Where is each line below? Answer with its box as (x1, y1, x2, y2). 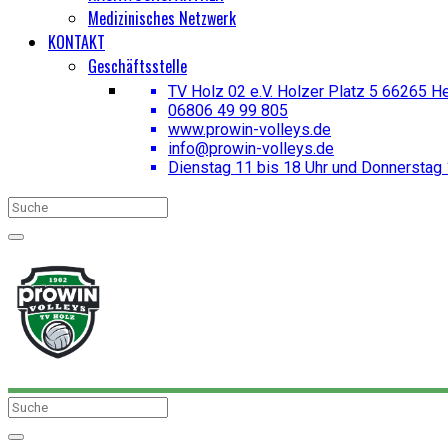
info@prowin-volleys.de (168, 139, 334, 158)
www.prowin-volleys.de (168, 120, 331, 139)
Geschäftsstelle (88, 54, 187, 78)
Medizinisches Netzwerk (88, 6, 236, 30)
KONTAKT (48, 30, 105, 54)
